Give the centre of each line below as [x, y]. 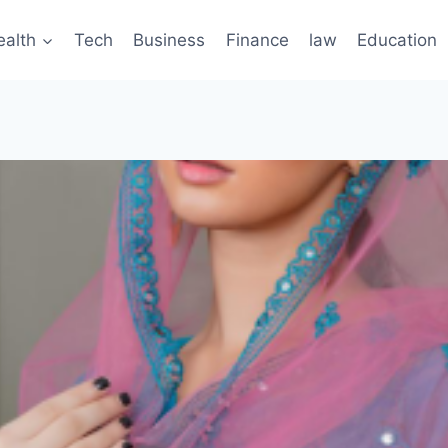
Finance [257, 39]
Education [397, 39]
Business [169, 39]
